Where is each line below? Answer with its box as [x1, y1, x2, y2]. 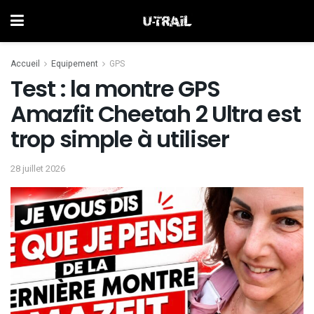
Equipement [51, 57, 98, 70]
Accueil [11, 57, 40, 70]
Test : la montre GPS [11, 73, 220, 104]
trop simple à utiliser [11, 123, 229, 155]
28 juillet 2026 [11, 161, 65, 175]
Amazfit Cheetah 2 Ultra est [11, 98, 301, 130]
